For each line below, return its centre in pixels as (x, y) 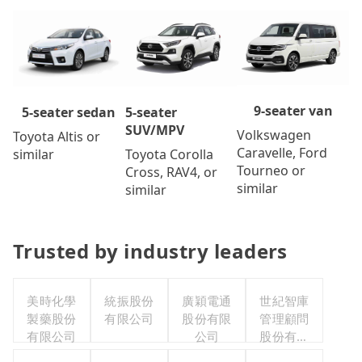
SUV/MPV (154, 130)
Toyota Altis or (57, 137)
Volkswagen (274, 135)
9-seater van (293, 110)
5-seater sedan (69, 113)
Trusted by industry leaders (150, 251)
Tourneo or (271, 170)
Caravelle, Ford (282, 152)
